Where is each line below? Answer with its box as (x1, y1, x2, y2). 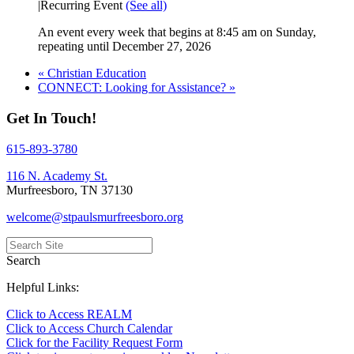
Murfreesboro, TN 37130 (6, 183, 133, 197)
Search (6, 253, 40, 267)
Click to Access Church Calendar (6, 321, 172, 335)
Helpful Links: (6, 280, 79, 294)
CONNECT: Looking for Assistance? (38, 81, 229, 95)
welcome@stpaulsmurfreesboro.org (6, 209, 183, 224)
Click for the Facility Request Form (6, 335, 183, 349)
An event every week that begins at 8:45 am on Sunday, (38, 25, 316, 40)
